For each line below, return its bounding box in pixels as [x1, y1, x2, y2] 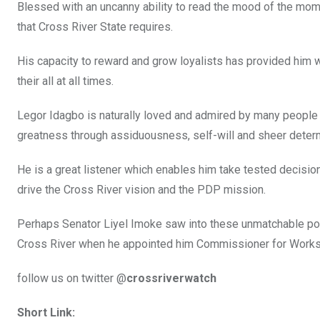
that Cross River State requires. [17, 19, 173, 34]
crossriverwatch [126, 271, 216, 285]
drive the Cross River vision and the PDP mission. [17, 182, 266, 196]
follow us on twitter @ [17, 271, 126, 285]
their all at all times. [17, 74, 114, 88]
